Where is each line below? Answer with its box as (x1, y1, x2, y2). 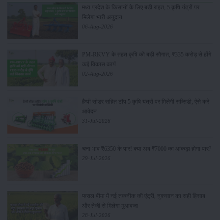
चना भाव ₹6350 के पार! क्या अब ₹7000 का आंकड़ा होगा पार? (82, 145, 211, 152)
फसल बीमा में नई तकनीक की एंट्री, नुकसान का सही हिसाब (82, 192, 205, 200)
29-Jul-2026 (82, 155, 110, 161)
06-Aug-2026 (82, 23, 113, 29)
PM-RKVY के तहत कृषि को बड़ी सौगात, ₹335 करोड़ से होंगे (82, 51, 211, 58)
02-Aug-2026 (82, 70, 113, 77)
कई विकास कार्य (82, 60, 116, 68)
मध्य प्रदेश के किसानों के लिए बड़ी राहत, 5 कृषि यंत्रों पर (82, 3, 199, 11)
